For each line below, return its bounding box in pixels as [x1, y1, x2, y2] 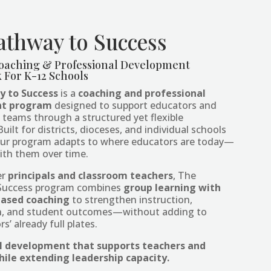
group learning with [123, 181, 221, 195]
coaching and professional [78, 87, 206, 100]
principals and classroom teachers [8, 169, 174, 183]
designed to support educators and [52, 99, 217, 113]
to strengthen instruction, [70, 193, 193, 207]
